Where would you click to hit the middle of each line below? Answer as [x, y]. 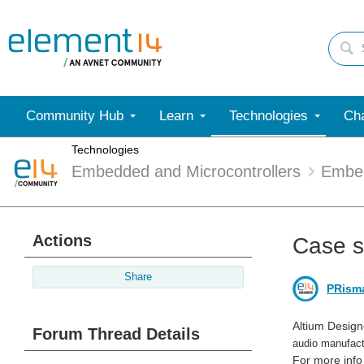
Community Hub [75, 116]
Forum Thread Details [116, 334]
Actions [62, 240]
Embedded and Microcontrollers [186, 172]
